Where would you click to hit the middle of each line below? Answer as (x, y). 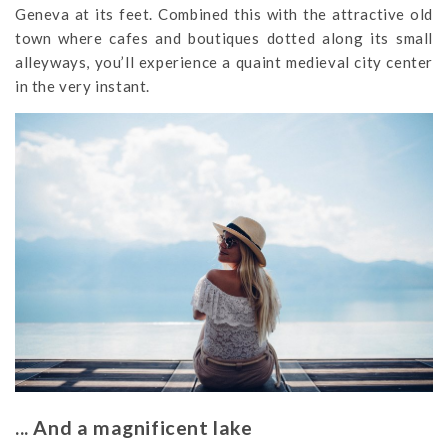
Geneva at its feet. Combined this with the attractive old (224, 14)
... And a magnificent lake (134, 428)
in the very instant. (82, 86)
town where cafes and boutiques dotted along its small (224, 38)
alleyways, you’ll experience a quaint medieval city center (224, 62)
